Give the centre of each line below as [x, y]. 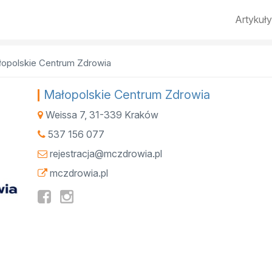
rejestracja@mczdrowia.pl [105, 154]
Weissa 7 [65, 115]
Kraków [142, 115]
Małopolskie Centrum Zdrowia [127, 95]
